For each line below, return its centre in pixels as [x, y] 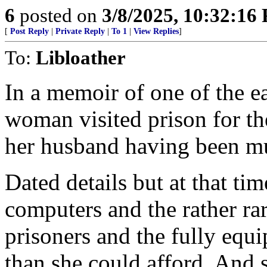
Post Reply [30, 31]
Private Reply [80, 31]
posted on [58, 15]
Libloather [81, 58]
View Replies [156, 31]
